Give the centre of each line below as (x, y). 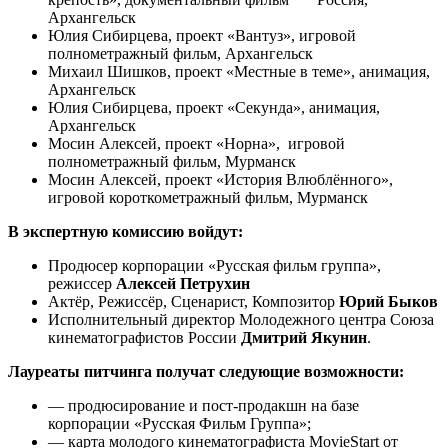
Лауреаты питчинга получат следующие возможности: (206, 371)
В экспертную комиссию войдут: (125, 231)
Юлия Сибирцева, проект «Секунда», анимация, (214, 107)
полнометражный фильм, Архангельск (180, 53)
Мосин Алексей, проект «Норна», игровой (196, 143)
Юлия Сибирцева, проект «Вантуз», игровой (202, 35)
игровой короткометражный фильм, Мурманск (208, 197)
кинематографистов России (144, 337)
